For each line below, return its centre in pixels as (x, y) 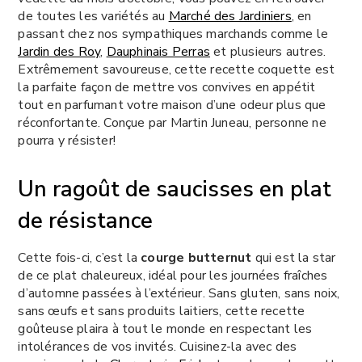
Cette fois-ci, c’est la (80, 258)
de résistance (86, 221)
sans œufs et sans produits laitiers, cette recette (162, 311)
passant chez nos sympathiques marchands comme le (173, 34)
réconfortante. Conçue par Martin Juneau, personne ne (172, 123)
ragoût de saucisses (154, 190)
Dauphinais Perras (158, 52)
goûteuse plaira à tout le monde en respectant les (165, 329)
